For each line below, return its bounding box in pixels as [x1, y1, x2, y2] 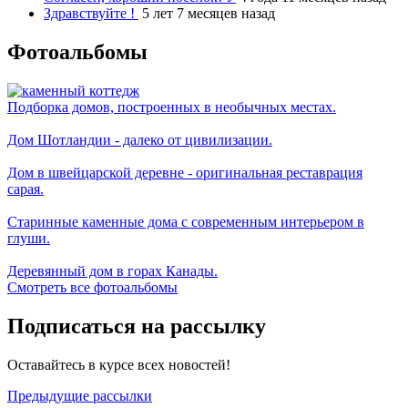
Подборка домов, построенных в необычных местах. [7, 99, 336, 116]
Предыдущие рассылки [7, 388, 152, 403]
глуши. [7, 230, 50, 247]
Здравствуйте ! [44, 5, 138, 22]
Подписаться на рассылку [7, 314, 266, 339]
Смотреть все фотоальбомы [7, 280, 178, 296]
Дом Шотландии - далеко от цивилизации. [7, 132, 272, 148]
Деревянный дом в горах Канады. [7, 263, 218, 280]
